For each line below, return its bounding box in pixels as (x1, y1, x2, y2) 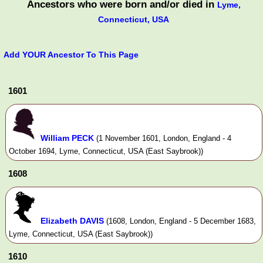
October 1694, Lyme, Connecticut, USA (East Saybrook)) (9, 146, 203, 156)
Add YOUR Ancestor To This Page (4, 49, 139, 59)
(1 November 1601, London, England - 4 (96, 133, 231, 143)
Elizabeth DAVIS (41, 215, 104, 225)
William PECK (41, 133, 94, 143)
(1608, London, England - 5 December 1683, (106, 216, 256, 225)
